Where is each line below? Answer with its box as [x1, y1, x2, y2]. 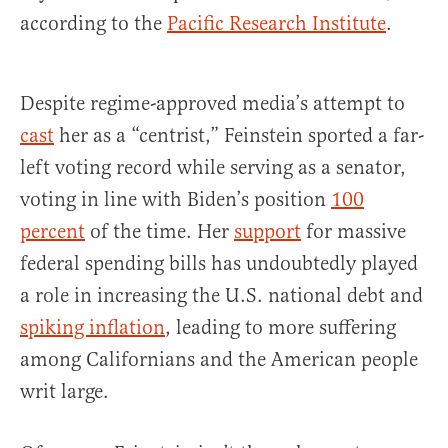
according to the [20, 11, 167, 37]
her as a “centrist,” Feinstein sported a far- [54, 123, 424, 149]
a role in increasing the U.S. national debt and [20, 283, 423, 309]
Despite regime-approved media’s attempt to [20, 91, 405, 117]
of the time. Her [85, 219, 234, 245]
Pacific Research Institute [167, 11, 386, 37]
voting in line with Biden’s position [20, 187, 331, 213]
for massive [301, 219, 406, 245]
